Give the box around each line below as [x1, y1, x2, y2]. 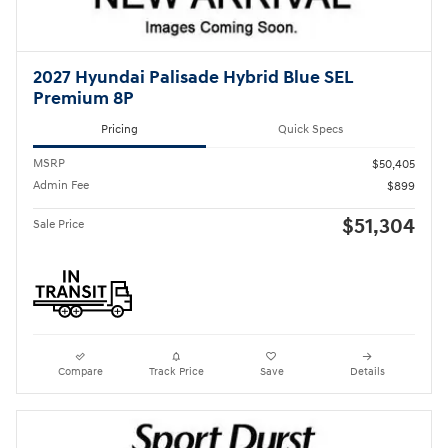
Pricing [101, 121, 138, 137]
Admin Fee [33, 178, 89, 194]
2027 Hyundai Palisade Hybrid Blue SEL [33, 67, 353, 90]
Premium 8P [33, 88, 134, 111]
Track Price [148, 365, 204, 379]
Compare [58, 365, 104, 379]
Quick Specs [278, 121, 343, 137]
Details [349, 365, 385, 379]
